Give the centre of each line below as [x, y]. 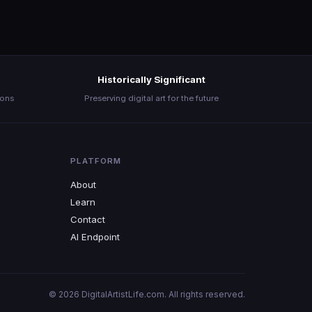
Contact [88, 219]
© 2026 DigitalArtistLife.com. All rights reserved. [147, 294]
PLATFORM [96, 161]
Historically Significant [151, 79]
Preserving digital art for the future [151, 98]
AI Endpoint [95, 237]
